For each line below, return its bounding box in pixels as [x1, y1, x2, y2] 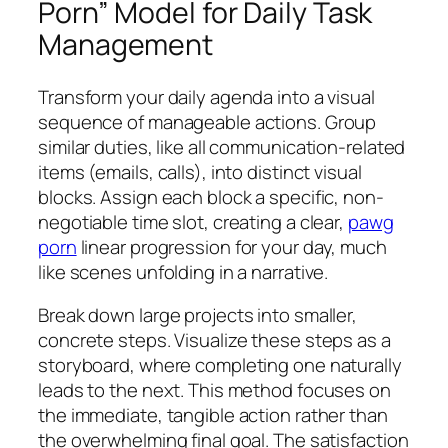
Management [38, 24, 213, 64]
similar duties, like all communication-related [38, 133, 406, 160]
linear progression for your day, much [76, 233, 387, 260]
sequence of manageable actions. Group [38, 108, 377, 135]
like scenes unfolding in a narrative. [38, 258, 329, 285]
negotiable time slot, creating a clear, [38, 208, 348, 235]
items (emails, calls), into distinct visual [38, 158, 362, 185]
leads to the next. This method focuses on [38, 377, 391, 404]
